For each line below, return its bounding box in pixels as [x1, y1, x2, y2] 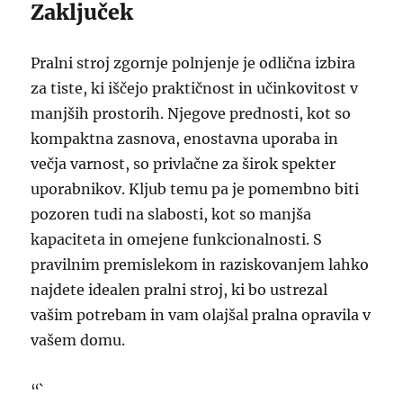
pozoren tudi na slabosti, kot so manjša [31, 205, 312, 223]
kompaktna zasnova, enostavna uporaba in [31, 130, 339, 148]
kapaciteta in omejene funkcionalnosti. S [31, 230, 323, 248]
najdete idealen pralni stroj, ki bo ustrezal [31, 281, 328, 299]
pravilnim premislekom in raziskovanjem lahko [31, 255, 370, 273]
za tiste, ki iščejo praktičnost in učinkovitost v [31, 79, 359, 97]
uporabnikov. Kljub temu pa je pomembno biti [31, 180, 360, 198]
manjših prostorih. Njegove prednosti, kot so [31, 104, 352, 122]
